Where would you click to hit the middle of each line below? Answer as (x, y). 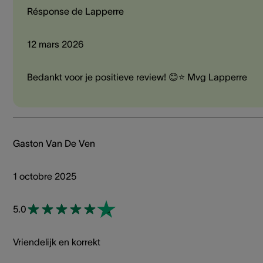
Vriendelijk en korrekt (57, 242)
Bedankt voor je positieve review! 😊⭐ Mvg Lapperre (137, 77)
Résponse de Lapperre (75, 11)
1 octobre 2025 (45, 176)
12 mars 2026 (55, 44)
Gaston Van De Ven (54, 144)
